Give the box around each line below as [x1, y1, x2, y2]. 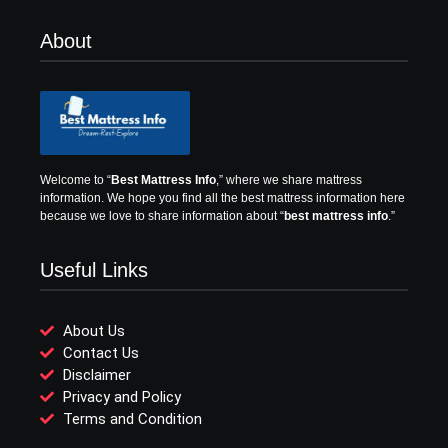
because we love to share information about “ [40, 209, 284, 224]
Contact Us [62, 343, 139, 362]
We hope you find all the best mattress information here [107, 191, 405, 206]
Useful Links [40, 258, 148, 281]
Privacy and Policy [62, 387, 181, 406]
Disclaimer [62, 365, 131, 384]
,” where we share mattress [216, 173, 362, 188]
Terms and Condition [62, 409, 202, 428]
